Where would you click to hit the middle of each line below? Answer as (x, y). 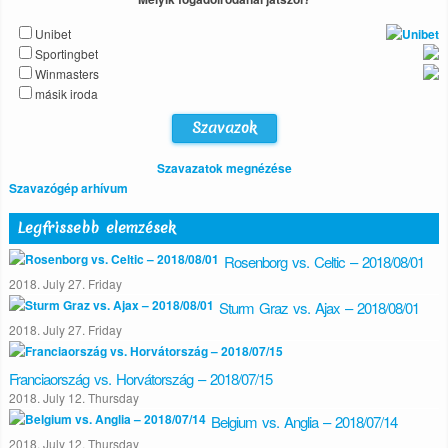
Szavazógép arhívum (68, 188)
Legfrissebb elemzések (96, 228)
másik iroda (66, 93)
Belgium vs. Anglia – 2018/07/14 (304, 421)
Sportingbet (66, 53)
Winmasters (67, 73)
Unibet (53, 33)
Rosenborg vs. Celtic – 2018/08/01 (324, 261)
